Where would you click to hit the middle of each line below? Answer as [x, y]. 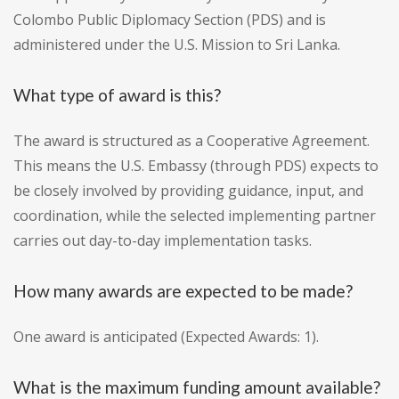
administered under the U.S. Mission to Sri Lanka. [177, 45]
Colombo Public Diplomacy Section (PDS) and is [170, 20]
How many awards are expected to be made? [183, 291]
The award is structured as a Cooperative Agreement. [191, 141]
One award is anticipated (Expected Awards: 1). [166, 337]
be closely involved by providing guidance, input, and [188, 191]
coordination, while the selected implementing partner [195, 216]
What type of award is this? [117, 95]
